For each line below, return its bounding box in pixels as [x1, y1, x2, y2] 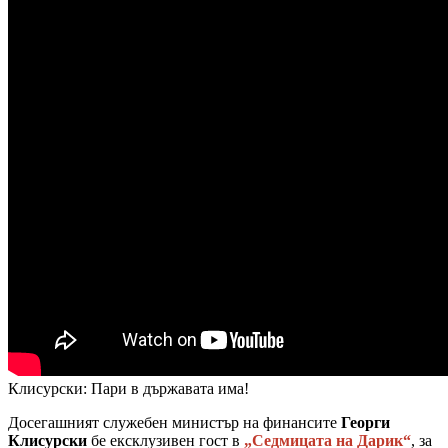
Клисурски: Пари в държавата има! [8, 379, 249, 397]
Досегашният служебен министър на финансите [8, 413, 341, 431]
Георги [341, 413, 390, 431]
